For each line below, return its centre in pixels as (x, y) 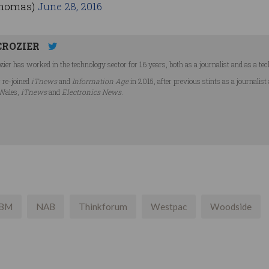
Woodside (231, 207)
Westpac (169, 207)
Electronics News (92, 92)
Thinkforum (103, 207)
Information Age (100, 81)
